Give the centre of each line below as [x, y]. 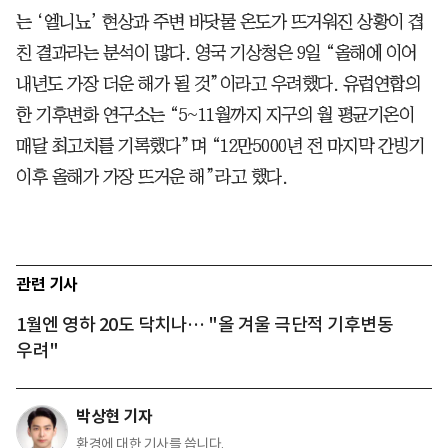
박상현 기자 [114, 416]
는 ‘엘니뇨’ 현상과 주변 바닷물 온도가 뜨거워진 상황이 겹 [220, 21]
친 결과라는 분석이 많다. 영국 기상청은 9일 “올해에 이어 [216, 52]
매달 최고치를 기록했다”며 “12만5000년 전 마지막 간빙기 [220, 145]
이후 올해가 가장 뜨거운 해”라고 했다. [151, 176]
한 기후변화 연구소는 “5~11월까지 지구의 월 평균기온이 [215, 114]
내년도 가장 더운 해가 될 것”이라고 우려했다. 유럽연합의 [218, 83]
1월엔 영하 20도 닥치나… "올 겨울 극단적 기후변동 [204, 324]
